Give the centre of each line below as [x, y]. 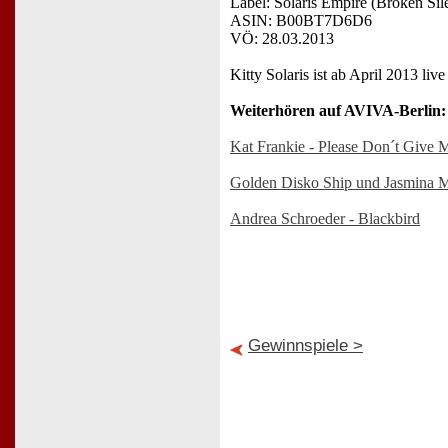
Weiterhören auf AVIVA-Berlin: [338, 110]
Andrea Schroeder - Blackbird [325, 218]
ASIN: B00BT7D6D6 [301, 20]
